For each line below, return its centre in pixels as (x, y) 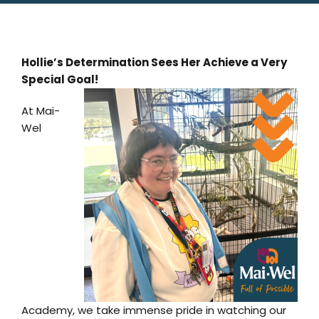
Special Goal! (60, 80)
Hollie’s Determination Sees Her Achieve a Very (154, 63)
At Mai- (41, 111)
